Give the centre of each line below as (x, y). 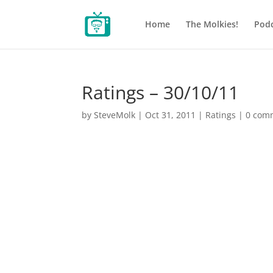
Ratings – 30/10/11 (161, 92)
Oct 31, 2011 (171, 115)
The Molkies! (212, 24)
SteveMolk (115, 115)
